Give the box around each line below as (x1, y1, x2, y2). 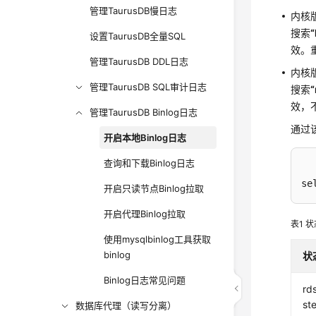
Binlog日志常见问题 (104, 274, 186, 286)
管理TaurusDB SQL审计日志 (90, 81, 207, 92)
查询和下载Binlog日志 (104, 157, 195, 169)
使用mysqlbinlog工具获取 (104, 233, 212, 245)
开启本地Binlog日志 (104, 132, 187, 143)
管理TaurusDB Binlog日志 (90, 107, 198, 118)
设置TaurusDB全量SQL (90, 30, 186, 42)
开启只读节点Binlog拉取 (104, 183, 205, 194)
